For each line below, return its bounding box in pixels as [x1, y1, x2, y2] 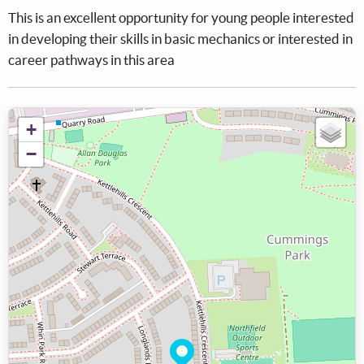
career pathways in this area [8, 51, 175, 67]
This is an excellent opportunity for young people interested [8, 9, 354, 25]
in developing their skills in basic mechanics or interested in [8, 30, 353, 46]
